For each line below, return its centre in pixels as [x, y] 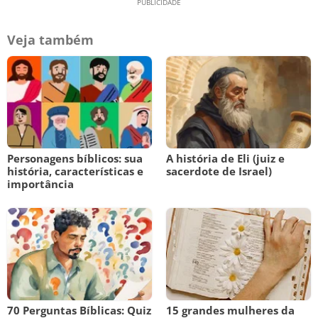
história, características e [75, 171]
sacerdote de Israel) [219, 171]
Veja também [50, 40]
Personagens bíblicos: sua [75, 158]
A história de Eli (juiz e [225, 158]
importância [40, 184]
